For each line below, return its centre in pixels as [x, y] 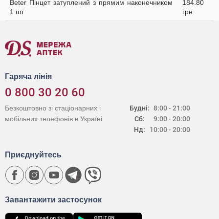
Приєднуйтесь [33, 155]
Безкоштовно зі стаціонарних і [53, 108]
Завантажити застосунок [53, 200]
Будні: [140, 108]
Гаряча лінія [28, 77]
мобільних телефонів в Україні [54, 119]
